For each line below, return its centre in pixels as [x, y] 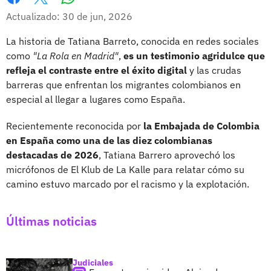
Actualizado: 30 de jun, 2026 [69, 16]
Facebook [27, 10]
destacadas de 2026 [52, 155]
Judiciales [93, 262]
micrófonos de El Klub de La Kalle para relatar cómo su [125, 169]
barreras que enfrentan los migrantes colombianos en [123, 84]
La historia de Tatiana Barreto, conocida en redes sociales [132, 41]
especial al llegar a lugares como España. [96, 99]
